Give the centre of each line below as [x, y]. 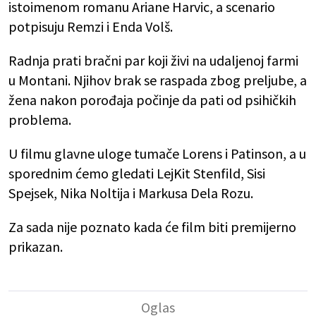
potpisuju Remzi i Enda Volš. [92, 27]
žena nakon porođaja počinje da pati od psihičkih [152, 100]
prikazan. [36, 247]
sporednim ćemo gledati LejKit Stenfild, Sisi [137, 174]
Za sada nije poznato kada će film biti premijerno [152, 227]
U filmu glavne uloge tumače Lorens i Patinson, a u [157, 154]
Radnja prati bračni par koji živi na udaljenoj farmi [153, 61]
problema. [40, 120]
